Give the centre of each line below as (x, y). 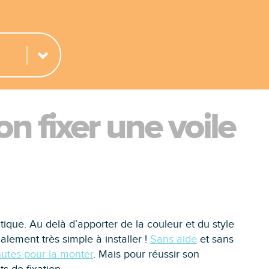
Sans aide (174, 240)
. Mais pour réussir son (146, 255)
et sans (215, 240)
